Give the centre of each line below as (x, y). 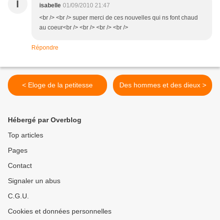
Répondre (45, 48)
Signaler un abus (34, 181)
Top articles (26, 135)
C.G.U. (18, 196)
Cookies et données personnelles (60, 211)
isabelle (50, 6)
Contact (20, 166)
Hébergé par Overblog (45, 120)
